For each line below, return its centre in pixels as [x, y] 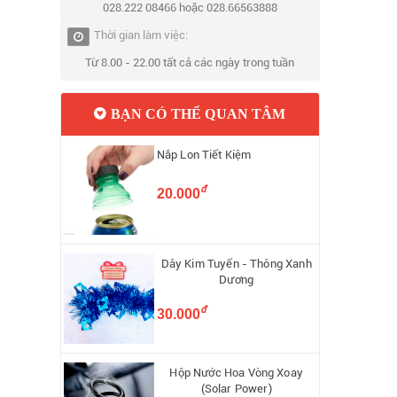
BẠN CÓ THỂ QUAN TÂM [196, 113]
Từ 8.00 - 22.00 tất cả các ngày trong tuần [190, 63]
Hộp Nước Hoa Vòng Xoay [236, 372]
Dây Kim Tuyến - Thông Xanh [236, 264]
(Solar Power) [236, 388]
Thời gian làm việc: [141, 35]
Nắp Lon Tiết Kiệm [204, 155]
